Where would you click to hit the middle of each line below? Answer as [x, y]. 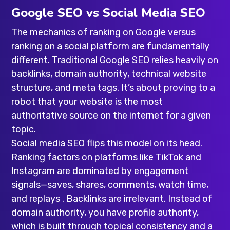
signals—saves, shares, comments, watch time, [110, 185]
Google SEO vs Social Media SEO [109, 13]
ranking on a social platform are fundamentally [111, 46]
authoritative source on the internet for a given [111, 115]
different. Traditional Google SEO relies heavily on [115, 60]
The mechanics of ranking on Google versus [104, 32]
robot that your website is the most [87, 101]
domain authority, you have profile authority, [105, 212]
